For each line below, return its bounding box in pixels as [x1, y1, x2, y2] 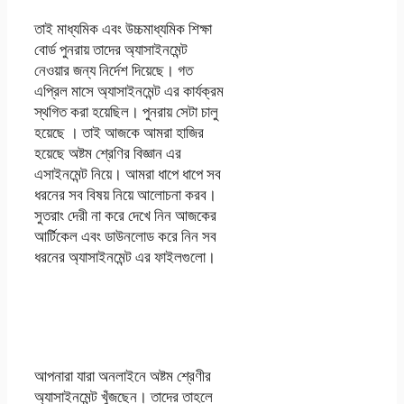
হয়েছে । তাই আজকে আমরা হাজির [34, 121, 204, 142]
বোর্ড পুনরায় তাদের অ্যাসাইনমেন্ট [34, 38, 188, 60]
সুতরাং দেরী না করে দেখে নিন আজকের [34, 204, 216, 225]
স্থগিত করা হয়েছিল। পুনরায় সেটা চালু [34, 100, 218, 122]
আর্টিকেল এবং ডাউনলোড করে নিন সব [34, 225, 216, 246]
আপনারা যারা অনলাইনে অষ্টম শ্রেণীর [34, 365, 211, 387]
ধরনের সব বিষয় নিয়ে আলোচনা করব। [34, 183, 216, 205]
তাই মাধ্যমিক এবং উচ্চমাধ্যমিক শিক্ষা [34, 17, 212, 39]
